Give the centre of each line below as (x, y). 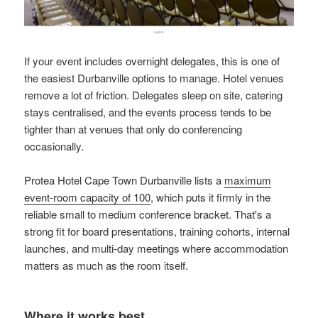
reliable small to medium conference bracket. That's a (148, 214)
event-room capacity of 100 (88, 197)
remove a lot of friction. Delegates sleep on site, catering (154, 95)
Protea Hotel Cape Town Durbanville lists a (125, 180)
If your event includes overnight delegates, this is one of (152, 61)
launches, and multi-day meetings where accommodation (157, 248)
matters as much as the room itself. (106, 265)
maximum (248, 180)
